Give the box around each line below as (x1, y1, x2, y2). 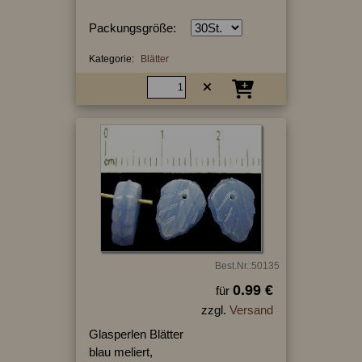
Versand (229, 303, 273, 318)
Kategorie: (88, 53, 134, 65)
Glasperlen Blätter (88, 327, 183, 342)
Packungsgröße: (88, 20, 176, 35)
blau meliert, (88, 345, 153, 360)
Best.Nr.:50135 (214, 260, 280, 272)
